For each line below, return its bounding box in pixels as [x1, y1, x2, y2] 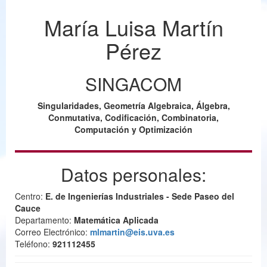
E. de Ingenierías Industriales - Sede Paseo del [45, 190, 234, 202]
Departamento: [15, 213, 74, 226]
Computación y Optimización [74, 123, 193, 135]
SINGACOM [85, 70, 182, 97]
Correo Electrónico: [15, 225, 90, 238]
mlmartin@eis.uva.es [90, 225, 175, 238]
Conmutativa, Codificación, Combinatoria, [48, 111, 219, 123]
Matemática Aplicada [74, 213, 159, 226]
